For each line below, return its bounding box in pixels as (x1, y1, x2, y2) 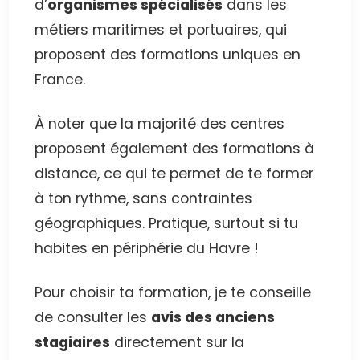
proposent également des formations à (35, 139, 315, 159)
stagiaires (35, 333, 111, 353)
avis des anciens (151, 308, 276, 328)
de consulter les (35, 308, 152, 328)
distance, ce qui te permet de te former (35, 164, 314, 184)
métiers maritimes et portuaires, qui (35, 20, 288, 40)
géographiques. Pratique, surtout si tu (35, 214, 299, 234)
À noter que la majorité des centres (35, 114, 285, 134)
